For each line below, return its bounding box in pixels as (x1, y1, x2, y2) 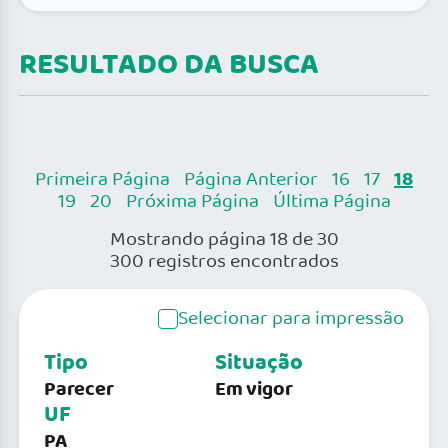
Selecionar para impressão (178, 303, 404, 334)
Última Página (272, 186, 391, 217)
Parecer (44, 373, 114, 406)
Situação (215, 345, 303, 381)
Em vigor (215, 373, 293, 406)
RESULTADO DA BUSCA (19, 40, 319, 89)
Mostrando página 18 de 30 (109, 224, 339, 255)
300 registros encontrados (109, 246, 339, 277)
